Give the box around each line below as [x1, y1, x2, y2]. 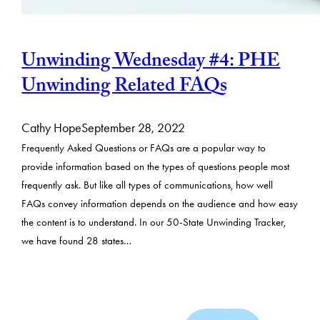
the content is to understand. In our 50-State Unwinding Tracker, [21, 216, 286, 229]
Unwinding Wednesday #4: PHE [21, 46, 281, 79]
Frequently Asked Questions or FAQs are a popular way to [21, 141, 266, 154]
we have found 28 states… [21, 234, 132, 247]
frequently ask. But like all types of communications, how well [21, 179, 274, 191]
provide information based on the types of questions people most [21, 160, 290, 173]
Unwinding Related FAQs [21, 71, 228, 104]
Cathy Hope [21, 119, 82, 136]
